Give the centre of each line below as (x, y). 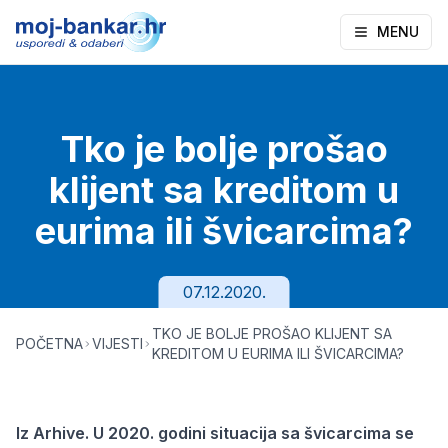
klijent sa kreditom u (224, 190)
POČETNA (49, 343)
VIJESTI (118, 343)
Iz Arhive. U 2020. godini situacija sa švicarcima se (215, 433)
